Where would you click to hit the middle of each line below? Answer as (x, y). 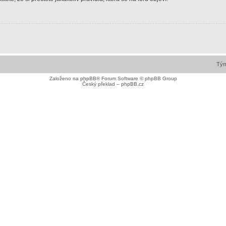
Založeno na (65, 78)
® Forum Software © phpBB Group (136, 78)
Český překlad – (102, 84)
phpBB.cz (132, 84)
